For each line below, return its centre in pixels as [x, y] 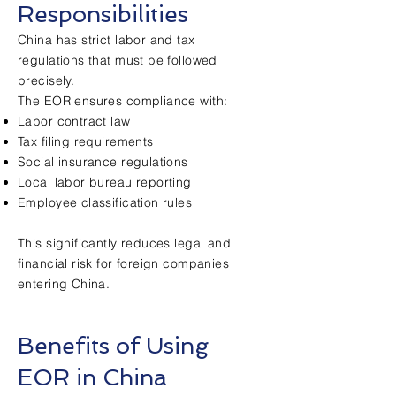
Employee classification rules [105, 202]
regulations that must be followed [118, 60]
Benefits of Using [113, 346]
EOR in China [92, 377]
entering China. [64, 284]
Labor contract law [74, 121]
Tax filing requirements [86, 141]
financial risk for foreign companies [124, 263]
